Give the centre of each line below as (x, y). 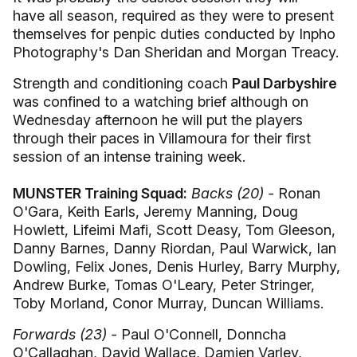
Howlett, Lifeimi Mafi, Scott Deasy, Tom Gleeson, (174, 230)
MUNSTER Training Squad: (100, 193)
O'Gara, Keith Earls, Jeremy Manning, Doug (155, 212)
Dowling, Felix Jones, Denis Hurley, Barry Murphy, (177, 267)
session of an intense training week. (131, 157)
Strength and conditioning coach (122, 83)
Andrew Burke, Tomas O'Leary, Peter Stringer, (164, 285)
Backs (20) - (233, 193)
